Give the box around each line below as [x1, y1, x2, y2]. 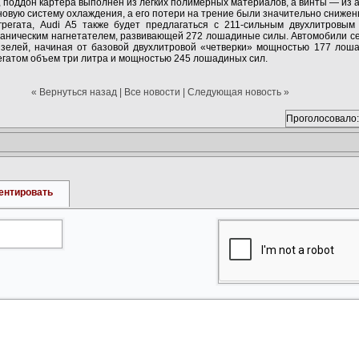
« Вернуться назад [30, 87, 117, 98]
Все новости [123, 87, 180, 98]
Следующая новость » [187, 87, 289, 98]
